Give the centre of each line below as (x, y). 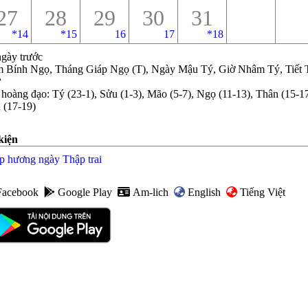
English (204, 192)
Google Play (85, 192)
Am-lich (151, 192)
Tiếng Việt (263, 192)
